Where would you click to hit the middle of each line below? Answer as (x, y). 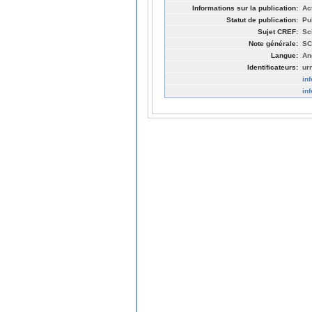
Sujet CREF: (278, 31)
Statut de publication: (262, 19)
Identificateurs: (273, 67)
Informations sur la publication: (245, 8)
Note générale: (273, 43)
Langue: (284, 55)
